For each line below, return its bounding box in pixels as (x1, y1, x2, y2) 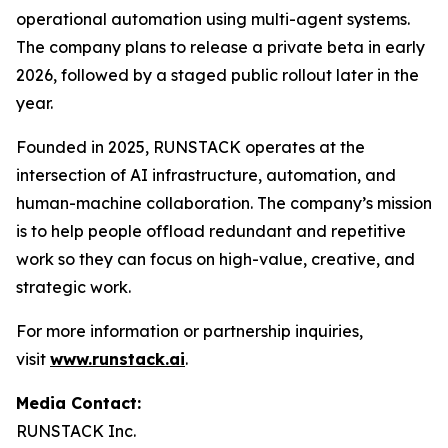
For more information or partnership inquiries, (16, 321, 363, 341)
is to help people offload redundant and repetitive (16, 221, 406, 241)
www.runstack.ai (50, 349, 185, 369)
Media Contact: (16, 393, 141, 413)
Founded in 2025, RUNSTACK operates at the (16, 137, 365, 157)
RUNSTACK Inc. (16, 421, 136, 441)
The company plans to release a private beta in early (16, 37, 425, 57)
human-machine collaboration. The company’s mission (16, 193, 432, 213)
